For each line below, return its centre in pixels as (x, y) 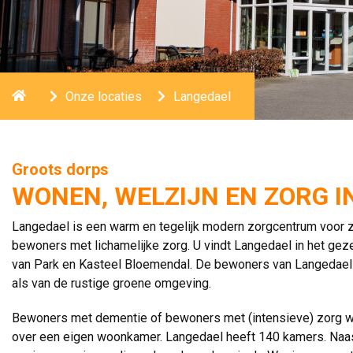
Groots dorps (60, 169)
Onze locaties (104, 96)
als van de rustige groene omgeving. (111, 283)
